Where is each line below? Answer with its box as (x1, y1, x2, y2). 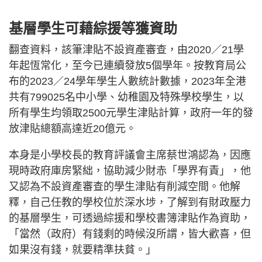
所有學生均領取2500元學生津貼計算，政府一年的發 (9, 107, 253, 119)
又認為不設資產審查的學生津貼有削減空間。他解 (9, 181, 240, 193)
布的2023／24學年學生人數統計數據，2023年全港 (9, 75, 246, 88)
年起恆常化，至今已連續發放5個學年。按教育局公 (9, 60, 246, 72)
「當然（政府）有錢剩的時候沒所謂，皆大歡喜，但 (9, 228, 251, 240)
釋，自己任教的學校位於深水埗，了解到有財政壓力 (9, 196, 251, 209)
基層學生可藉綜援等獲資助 (9, 20, 177, 37)
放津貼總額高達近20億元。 (9, 123, 136, 135)
